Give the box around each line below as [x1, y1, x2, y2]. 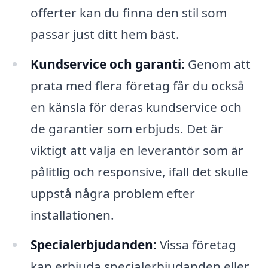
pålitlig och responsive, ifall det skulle [30, 163, 248, 181]
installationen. [30, 206, 114, 224]
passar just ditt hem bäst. [30, 26, 179, 43]
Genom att [184, 56, 251, 73]
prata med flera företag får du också [30, 77, 245, 95]
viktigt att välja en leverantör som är [30, 142, 243, 159]
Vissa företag [156, 236, 236, 253]
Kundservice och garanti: [30, 56, 185, 73]
